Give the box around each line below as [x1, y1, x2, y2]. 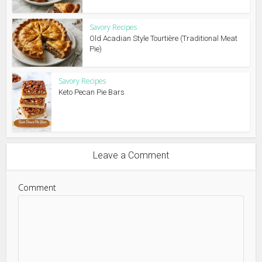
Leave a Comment [93, 149, 169, 161]
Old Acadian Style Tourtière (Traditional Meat [89, 33, 238, 43]
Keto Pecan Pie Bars [58, 88, 125, 97]
